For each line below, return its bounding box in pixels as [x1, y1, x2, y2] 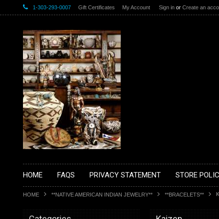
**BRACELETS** [165, 192, 204, 197]
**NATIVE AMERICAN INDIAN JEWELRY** [51, 192, 153, 197]
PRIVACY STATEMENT [89, 171, 161, 179]
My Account [122, 4, 150, 10]
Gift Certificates [78, 4, 115, 10]
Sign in [159, 4, 175, 10]
